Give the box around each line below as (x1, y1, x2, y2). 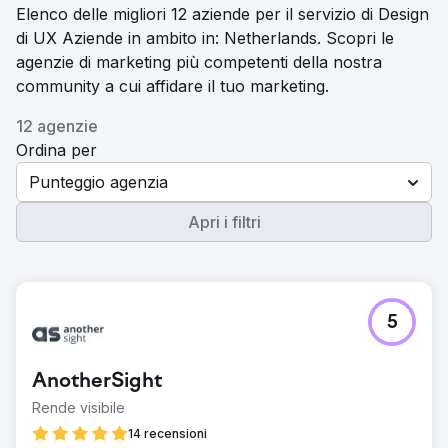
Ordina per (16, 140, 97, 160)
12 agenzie (16, 116, 98, 136)
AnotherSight (32, 371, 162, 393)
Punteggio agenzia (29, 172, 168, 192)
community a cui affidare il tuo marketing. (16, 76, 329, 96)
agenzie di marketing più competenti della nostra (16, 52, 382, 72)
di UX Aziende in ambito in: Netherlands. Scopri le (16, 28, 394, 48)
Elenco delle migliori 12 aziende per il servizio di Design (16, 4, 429, 24)
